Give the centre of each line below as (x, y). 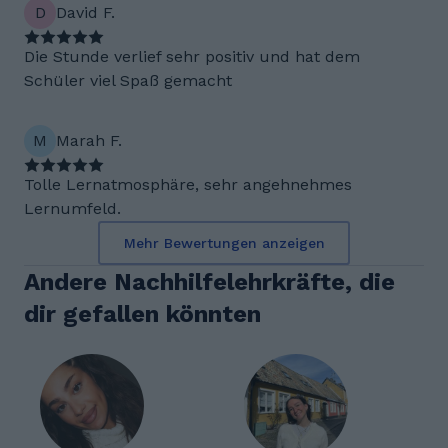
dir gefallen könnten (142, 314)
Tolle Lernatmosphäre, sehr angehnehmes (188, 184)
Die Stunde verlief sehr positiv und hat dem (192, 56)
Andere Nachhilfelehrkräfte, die (209, 282)
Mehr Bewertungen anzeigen (224, 243)
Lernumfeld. (72, 208)
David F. (85, 12)
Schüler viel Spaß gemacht (128, 80)
